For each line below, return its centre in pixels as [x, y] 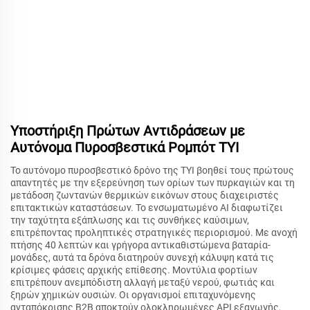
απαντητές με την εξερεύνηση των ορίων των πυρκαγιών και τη [153, 183]
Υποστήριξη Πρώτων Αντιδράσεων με [128, 131]
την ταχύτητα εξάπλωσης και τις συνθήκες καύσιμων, [130, 220]
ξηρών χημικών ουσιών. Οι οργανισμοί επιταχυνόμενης [133, 295]
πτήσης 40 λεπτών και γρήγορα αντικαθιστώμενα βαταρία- [140, 245]
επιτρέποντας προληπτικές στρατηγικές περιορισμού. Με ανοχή [154, 233]
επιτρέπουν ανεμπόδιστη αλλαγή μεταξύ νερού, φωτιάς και [143, 283]
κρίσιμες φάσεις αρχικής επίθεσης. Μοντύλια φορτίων [134, 270]
